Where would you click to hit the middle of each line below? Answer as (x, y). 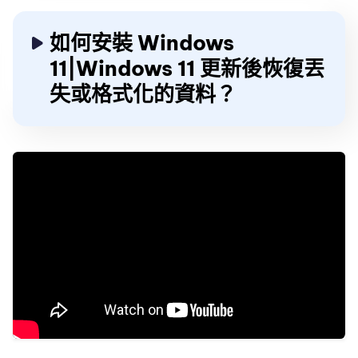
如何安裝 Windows (142, 43)
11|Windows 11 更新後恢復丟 (187, 68)
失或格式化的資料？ (143, 94)
